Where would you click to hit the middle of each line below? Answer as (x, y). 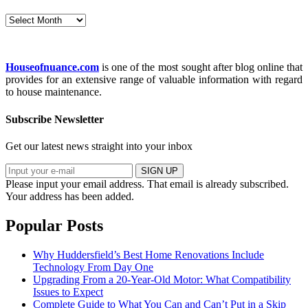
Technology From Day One (93, 267)
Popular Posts (54, 225)
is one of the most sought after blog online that (201, 67)
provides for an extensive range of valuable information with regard (154, 80)
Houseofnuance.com (52, 67)
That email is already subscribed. (218, 184)
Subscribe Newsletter (55, 119)
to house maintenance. (54, 92)
